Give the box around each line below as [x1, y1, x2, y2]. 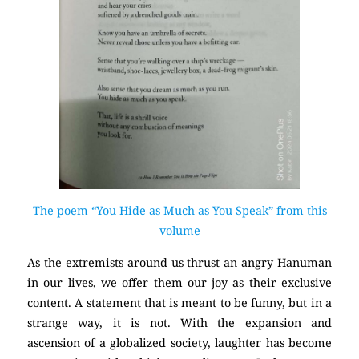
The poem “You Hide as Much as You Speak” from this [32, 203, 327, 219]
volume [159, 223, 200, 239]
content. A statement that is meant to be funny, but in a [27, 294, 332, 310]
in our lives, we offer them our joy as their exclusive [27, 274, 332, 290]
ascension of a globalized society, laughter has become [27, 334, 332, 350]
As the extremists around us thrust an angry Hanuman [27, 254, 332, 270]
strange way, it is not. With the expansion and [27, 314, 332, 330]
